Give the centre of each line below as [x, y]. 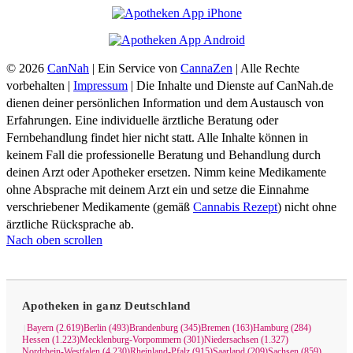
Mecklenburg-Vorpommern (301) [142, 340]
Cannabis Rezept [235, 207]
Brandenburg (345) [165, 328]
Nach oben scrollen [54, 240]
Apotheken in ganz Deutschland [106, 306]
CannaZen [206, 69]
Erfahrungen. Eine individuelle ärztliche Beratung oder [142, 121]
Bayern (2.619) [55, 328]
